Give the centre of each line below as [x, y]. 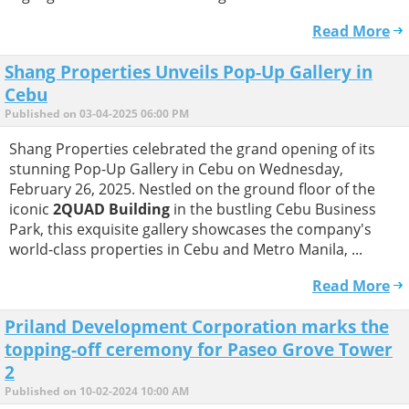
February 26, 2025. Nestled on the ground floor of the [192, 189]
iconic [31, 209]
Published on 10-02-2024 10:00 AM [97, 392]
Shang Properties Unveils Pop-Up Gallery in [189, 71]
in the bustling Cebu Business [273, 209]
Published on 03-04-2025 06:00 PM [97, 113]
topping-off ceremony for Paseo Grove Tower [199, 350]
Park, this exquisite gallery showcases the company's [190, 229]
